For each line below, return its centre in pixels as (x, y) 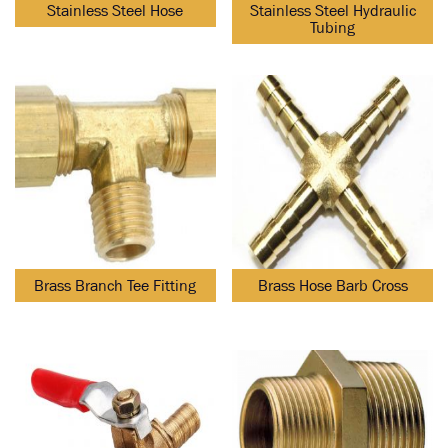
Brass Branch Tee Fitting (115, 286)
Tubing (333, 28)
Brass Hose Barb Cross (332, 286)
